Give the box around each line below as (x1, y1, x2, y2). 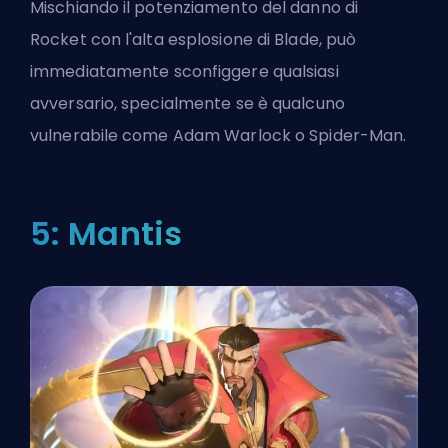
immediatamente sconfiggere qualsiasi (30, 59, 339, 83)
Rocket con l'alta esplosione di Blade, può (30, 27, 357, 51)
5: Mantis (30, 210, 182, 256)
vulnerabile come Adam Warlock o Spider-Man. (30, 123, 407, 147)
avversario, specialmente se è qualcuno (30, 91, 345, 115)
